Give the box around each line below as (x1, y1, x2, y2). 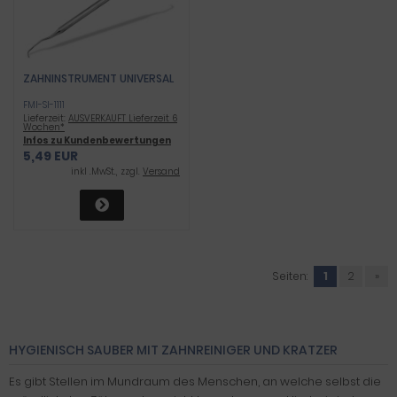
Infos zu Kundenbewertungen (23, 134, 171, 147)
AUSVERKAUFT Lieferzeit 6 (68, 112, 177, 125)
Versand (143, 165, 180, 178)
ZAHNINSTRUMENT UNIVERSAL (23, 71, 174, 86)
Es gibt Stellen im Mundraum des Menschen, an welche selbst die (9, 373, 381, 390)
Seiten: (272, 269, 307, 284)
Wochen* (23, 121, 65, 134)
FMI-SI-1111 (23, 98, 65, 112)
